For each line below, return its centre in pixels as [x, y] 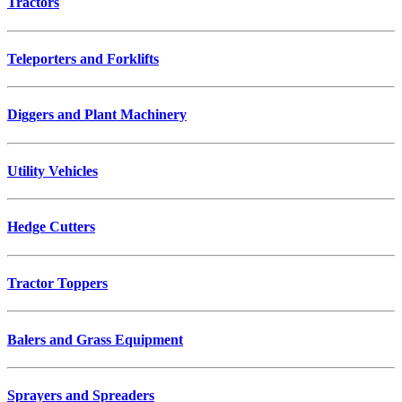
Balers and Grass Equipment [95, 339]
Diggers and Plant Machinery [97, 115]
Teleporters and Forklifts [83, 58]
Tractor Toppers [57, 283]
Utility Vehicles [52, 170]
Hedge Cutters [51, 227]
